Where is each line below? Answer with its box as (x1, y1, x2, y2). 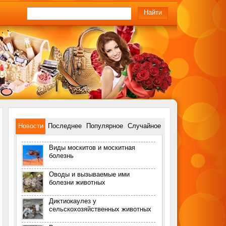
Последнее (48, 122, 82, 130)
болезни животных (49, 179, 105, 186)
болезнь (49, 152, 74, 159)
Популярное (86, 122, 123, 130)
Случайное (128, 122, 161, 130)
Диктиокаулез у (49, 197, 96, 205)
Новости (18, 122, 43, 130)
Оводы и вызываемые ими (49, 171, 130, 178)
